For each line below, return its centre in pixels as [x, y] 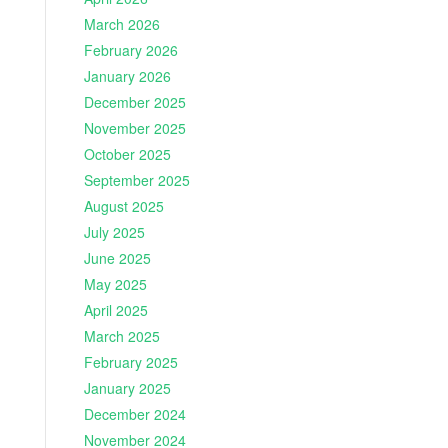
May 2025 [115, 284]
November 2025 [134, 128]
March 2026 [121, 24]
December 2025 [134, 102]
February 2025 [130, 362]
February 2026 [130, 50]
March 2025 [121, 336]
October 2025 [127, 154]
